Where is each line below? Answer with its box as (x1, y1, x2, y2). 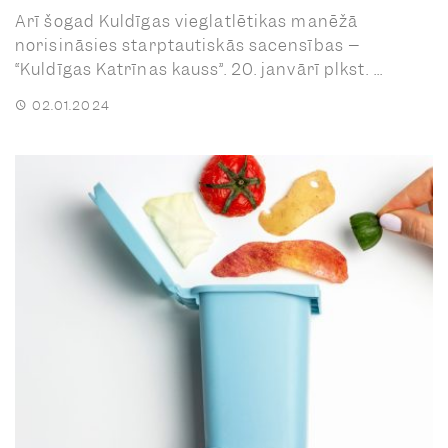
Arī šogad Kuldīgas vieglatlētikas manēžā (15, 10, 359, 32)
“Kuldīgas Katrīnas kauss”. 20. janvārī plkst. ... (15, 58, 383, 80)
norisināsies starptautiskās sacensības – (15, 34, 362, 56)
